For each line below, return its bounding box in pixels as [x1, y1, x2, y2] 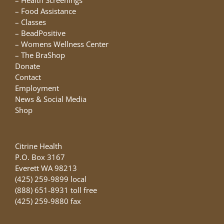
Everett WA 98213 [15, 163, 77, 173]
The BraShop [21, 50, 65, 60]
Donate [15, 61, 40, 71]
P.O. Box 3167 [15, 152, 65, 162]
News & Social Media [15, 94, 86, 104]
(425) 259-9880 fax [15, 196, 81, 206]
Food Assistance [21, 6, 76, 16]
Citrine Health [15, 141, 62, 151]
